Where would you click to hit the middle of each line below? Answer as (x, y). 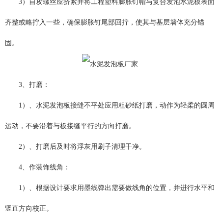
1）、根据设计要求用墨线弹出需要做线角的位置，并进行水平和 (117, 188)
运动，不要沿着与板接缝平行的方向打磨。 (70, 126)
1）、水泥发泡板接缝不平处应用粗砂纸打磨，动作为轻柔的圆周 (117, 105)
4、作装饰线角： (44, 167)
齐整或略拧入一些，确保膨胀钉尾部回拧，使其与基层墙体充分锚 (105, 23)
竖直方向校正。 (29, 208)
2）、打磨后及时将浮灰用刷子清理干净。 (82, 146)
